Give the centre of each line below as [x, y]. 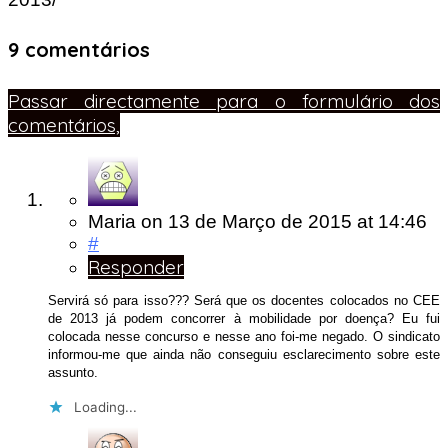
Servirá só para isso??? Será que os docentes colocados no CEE [244, 301]
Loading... [105, 406]
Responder [136, 266]
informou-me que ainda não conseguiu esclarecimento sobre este [244, 355]
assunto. [73, 373]
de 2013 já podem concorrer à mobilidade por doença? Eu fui [244, 319]
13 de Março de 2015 [262, 221]
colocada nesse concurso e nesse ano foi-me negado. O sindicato [244, 337]
